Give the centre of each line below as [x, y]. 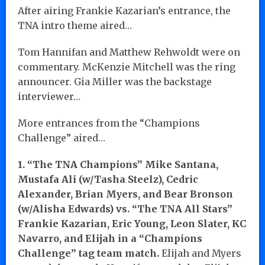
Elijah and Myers [200, 253]
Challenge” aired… [62, 138]
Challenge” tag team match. [88, 253]
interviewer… [49, 96]
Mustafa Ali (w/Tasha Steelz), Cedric [108, 179]
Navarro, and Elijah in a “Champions [110, 238]
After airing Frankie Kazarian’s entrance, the [124, 10]
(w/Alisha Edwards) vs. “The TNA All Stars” [125, 209]
